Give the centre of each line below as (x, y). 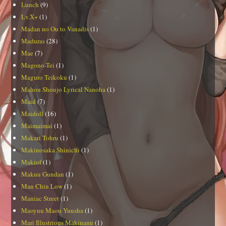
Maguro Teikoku (44, 77)
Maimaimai (37, 126)
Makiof (32, 162)
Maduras (33, 41)
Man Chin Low (42, 186)
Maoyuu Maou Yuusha (52, 211)
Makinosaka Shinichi (51, 150)
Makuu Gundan (43, 174)
